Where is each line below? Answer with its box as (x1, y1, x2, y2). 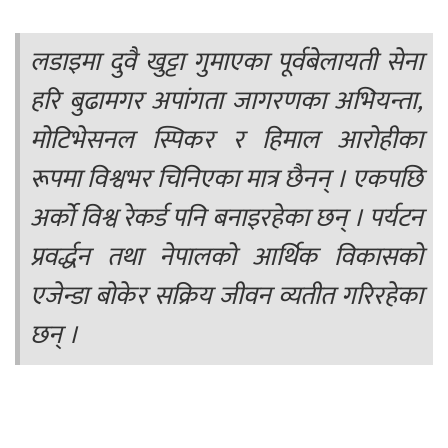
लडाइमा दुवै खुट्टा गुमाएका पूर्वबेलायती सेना (30, 40, 423, 84)
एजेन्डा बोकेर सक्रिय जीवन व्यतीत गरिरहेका (30, 274, 423, 318)
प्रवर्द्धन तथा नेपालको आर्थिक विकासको (30, 235, 423, 279)
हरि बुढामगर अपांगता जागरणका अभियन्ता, (30, 79, 423, 123)
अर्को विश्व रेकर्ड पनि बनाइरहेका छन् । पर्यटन (30, 196, 423, 240)
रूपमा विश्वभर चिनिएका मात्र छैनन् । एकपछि (30, 157, 423, 201)
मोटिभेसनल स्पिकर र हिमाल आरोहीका (30, 118, 423, 162)
